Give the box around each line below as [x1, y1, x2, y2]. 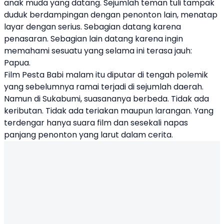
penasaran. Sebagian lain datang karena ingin [4, 33, 183, 44]
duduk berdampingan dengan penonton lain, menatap [4, 9, 217, 20]
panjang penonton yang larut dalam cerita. [4, 129, 173, 140]
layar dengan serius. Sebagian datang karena [4, 21, 181, 32]
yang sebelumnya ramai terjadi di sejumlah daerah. [4, 81, 203, 92]
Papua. [4, 57, 30, 68]
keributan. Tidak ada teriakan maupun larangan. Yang [4, 105, 213, 116]
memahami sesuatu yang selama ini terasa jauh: [4, 45, 192, 56]
